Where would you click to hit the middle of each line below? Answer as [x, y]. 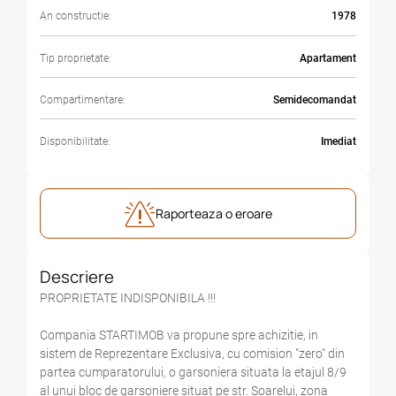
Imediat [339, 141]
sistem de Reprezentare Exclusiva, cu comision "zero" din [192, 354]
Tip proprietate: [76, 57]
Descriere [77, 276]
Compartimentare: [83, 100]
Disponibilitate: [75, 141]
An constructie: [76, 16]
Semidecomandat [315, 100]
